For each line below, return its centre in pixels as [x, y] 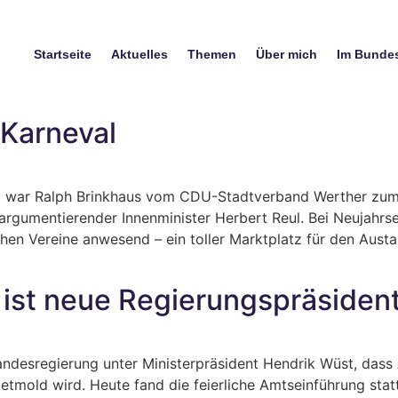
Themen [211, 55]
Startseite [62, 55]
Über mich [286, 55]
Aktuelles [139, 55]
